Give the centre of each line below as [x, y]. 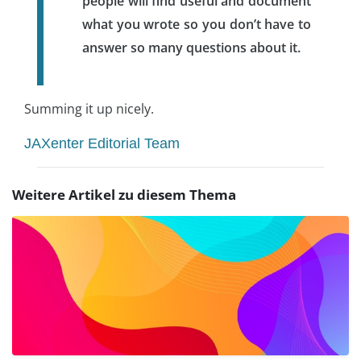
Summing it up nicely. [89, 108]
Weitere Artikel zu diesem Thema [124, 194]
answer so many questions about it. [191, 47]
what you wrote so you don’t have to [197, 24]
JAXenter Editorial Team [102, 143]
